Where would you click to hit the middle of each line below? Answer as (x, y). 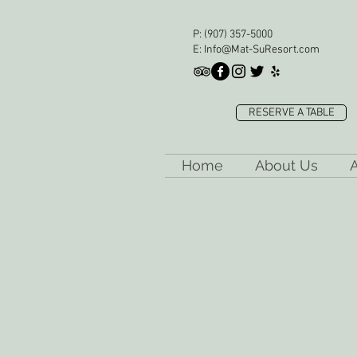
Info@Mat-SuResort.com (262, 50)
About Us (286, 165)
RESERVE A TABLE (291, 113)
